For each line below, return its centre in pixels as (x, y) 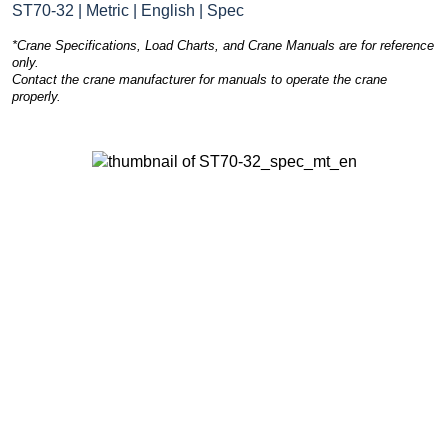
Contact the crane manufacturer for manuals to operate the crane (199, 79)
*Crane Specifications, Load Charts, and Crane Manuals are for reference (223, 45)
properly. (36, 96)
